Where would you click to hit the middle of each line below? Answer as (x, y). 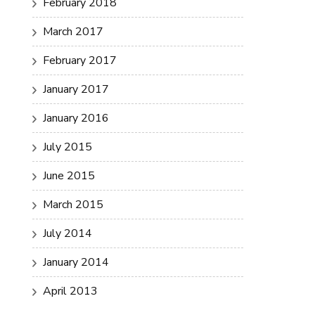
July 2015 (67, 147)
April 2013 (70, 291)
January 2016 (76, 118)
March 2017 (73, 32)
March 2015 (73, 205)
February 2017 (80, 60)
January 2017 (76, 89)
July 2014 (67, 233)
